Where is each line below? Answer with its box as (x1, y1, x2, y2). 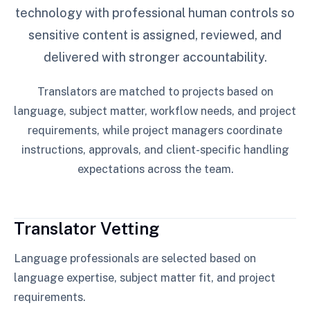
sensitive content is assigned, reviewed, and (28, 28, 282, 42)
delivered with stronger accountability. (43, 50, 267, 64)
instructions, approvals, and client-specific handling (21, 143, 289, 156)
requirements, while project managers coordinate (28, 124, 282, 137)
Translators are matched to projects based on (37, 85, 273, 98)
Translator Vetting (14, 219, 159, 238)
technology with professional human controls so (15, 6, 295, 20)
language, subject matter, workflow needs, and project (14, 104, 296, 118)
